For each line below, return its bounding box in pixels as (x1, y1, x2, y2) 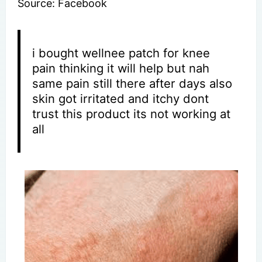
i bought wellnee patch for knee (32, 45, 211, 60)
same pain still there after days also (32, 75, 233, 91)
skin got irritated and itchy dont (32, 91, 209, 106)
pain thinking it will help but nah (32, 60, 210, 75)
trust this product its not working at (32, 106, 231, 121)
